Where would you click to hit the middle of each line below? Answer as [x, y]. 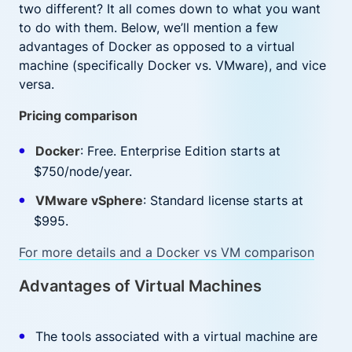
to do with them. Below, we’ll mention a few [148, 27]
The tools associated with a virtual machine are [176, 336]
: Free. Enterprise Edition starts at [180, 151]
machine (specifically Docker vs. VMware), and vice [172, 65]
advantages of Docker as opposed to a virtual [157, 46]
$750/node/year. [83, 171]
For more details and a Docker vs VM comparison [167, 252]
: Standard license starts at [223, 200]
